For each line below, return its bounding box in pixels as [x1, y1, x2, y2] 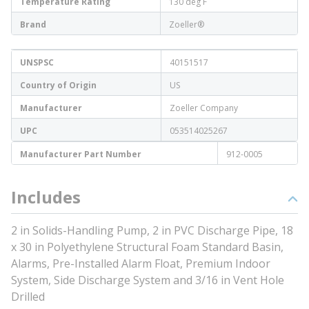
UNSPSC [20, 57, 54, 68]
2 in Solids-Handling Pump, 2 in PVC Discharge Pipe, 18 [11, 223, 293, 238]
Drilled [11, 289, 45, 304]
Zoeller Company [170, 102, 238, 114]
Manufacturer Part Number [20, 148, 141, 160]
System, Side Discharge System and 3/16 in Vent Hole [11, 272, 284, 288]
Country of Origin [20, 79, 97, 91]
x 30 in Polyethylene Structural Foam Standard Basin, [11, 239, 283, 255]
